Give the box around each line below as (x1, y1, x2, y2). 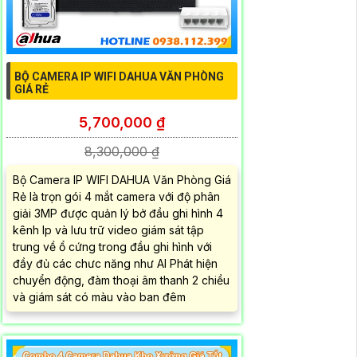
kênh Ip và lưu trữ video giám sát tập (13, 222, 204, 237)
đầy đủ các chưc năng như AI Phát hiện (13, 256, 218, 270)
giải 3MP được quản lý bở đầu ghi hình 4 (13, 206, 223, 220)
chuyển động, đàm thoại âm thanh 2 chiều (13, 273, 229, 287)
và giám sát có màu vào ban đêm (13, 289, 186, 304)
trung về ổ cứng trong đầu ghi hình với (13, 239, 212, 253)
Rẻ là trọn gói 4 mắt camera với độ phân (13, 189, 220, 203)
